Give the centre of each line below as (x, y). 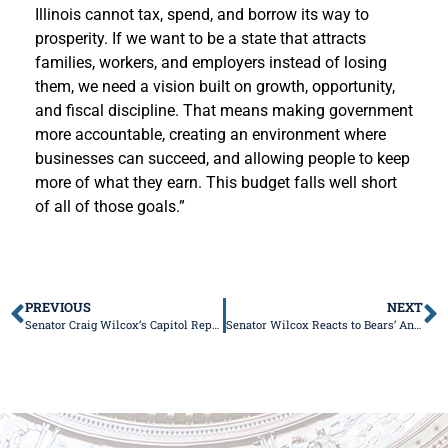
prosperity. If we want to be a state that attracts (200, 38)
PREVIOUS (58, 306)
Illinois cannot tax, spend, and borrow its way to (202, 14)
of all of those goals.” (110, 206)
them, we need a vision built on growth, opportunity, (215, 86)
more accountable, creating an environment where (210, 134)
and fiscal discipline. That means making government (224, 110)
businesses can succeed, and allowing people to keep (222, 158)
